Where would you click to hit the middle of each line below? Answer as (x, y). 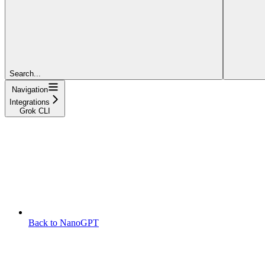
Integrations (30, 102)
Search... (25, 73)
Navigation (30, 89)
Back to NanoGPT (64, 222)
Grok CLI (35, 111)
